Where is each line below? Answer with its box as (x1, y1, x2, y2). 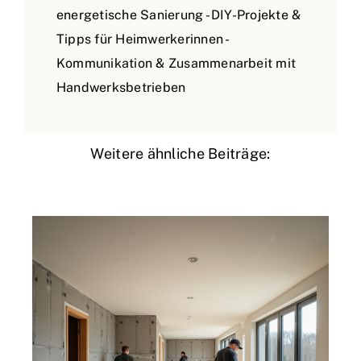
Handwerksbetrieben (56, 80, 186, 95)
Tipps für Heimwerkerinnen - (56, 31, 228, 47)
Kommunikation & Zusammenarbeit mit (56, 56, 297, 71)
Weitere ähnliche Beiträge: (90, 145, 271, 162)
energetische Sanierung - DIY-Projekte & (56, 7, 301, 23)
